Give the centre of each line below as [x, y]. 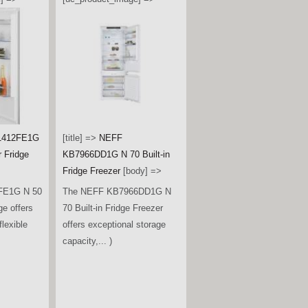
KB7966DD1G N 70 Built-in [116, 154]
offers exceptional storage [114, 225]
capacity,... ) [87, 241]
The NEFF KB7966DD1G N [117, 192]
